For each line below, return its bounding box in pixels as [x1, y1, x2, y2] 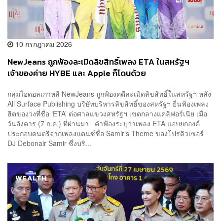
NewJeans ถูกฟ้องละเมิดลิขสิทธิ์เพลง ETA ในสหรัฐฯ [7, 56, 189, 69]
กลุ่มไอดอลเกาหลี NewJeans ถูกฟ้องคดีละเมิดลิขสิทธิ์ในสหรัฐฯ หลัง [7, 88, 211, 99]
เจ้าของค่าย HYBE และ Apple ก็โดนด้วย [7, 67, 146, 80]
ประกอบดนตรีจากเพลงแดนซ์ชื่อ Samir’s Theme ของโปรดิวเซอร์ [7, 128, 204, 138]
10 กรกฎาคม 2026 [13, 39, 72, 49]
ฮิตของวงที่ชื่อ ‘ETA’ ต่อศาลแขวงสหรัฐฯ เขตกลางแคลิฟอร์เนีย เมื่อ [7, 108, 207, 118]
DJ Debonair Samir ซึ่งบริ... [7, 138, 91, 148]
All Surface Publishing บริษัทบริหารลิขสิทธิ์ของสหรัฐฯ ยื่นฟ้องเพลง [7, 98, 209, 109]
